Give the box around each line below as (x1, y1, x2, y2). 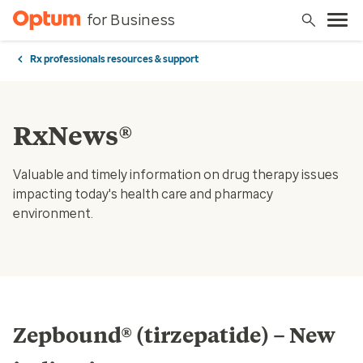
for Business (86, 11, 175, 29)
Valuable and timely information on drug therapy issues (13, 167, 339, 182)
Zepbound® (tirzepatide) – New (13, 322, 335, 348)
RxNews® (13, 120, 133, 152)
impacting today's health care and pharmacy (13, 186, 273, 202)
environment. (13, 206, 93, 221)
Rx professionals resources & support (30, 53, 199, 65)
